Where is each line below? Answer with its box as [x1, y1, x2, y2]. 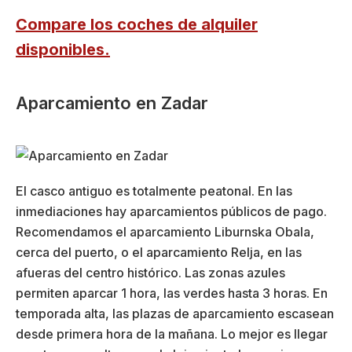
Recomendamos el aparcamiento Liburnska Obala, [16, 224, 314, 240]
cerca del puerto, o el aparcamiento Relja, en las [16, 244, 302, 261]
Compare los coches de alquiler [16, 14, 258, 34]
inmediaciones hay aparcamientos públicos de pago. [16, 203, 327, 220]
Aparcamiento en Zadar [16, 92, 208, 113]
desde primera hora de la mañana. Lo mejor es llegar [16, 326, 328, 343]
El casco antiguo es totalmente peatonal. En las [16, 183, 292, 200]
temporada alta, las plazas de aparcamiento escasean [16, 306, 334, 322]
